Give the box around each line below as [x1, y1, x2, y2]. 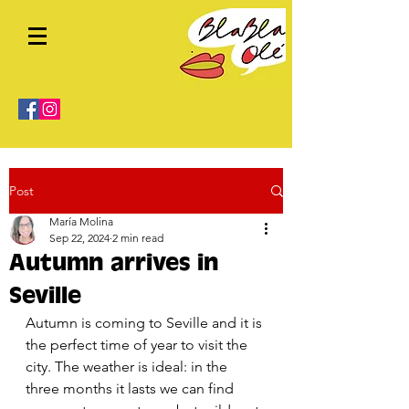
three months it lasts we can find [26, 380, 237, 397]
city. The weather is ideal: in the [26, 358, 231, 375]
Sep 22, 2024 [49, 231, 110, 245]
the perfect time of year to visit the [26, 336, 251, 353]
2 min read [112, 231, 163, 245]
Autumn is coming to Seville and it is [26, 314, 266, 331]
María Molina [49, 215, 113, 228]
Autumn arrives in [9, 249, 219, 277]
